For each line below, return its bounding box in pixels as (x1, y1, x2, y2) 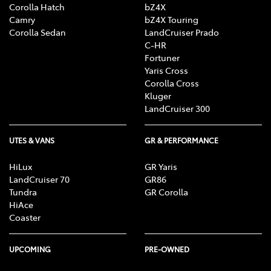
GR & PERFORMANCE (145, 135, 218, 146)
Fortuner (145, 51, 180, 64)
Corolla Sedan (9, 26, 66, 39)
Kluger (145, 90, 171, 102)
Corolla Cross (145, 77, 199, 90)
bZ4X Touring (145, 13, 198, 26)
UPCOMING (9, 244, 51, 255)
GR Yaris (145, 160, 177, 173)
